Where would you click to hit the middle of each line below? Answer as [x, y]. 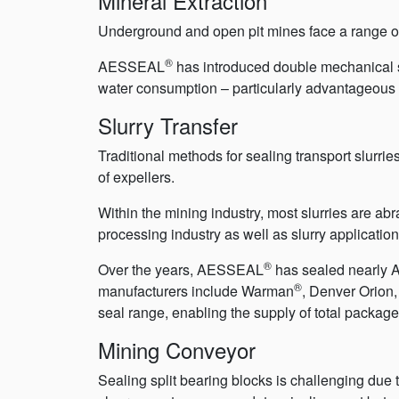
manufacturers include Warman [196, 291]
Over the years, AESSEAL [181, 270]
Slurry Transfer [168, 126]
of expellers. [136, 177]
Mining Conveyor [177, 350]
